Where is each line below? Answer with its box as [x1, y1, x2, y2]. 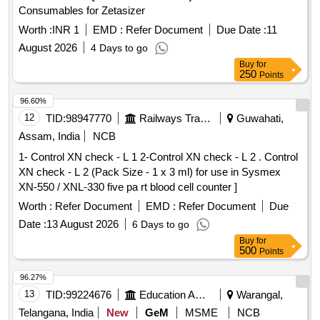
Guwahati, [234, 112, 284, 125]
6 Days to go [132, 219, 189, 231]
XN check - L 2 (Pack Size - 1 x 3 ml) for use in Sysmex [19, 166, 281, 179]
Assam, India [19, 130, 80, 143]
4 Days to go [91, 42, 148, 54]
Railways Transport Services [200, 112, 211, 125]
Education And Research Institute [195, 289, 206, 301]
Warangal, [234, 289, 283, 301]
